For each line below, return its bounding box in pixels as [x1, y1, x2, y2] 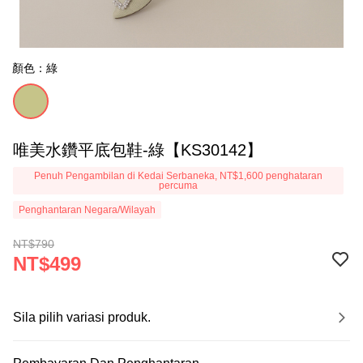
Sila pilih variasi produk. [13, 310, 151, 324]
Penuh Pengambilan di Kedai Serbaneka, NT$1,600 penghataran [34, 170, 322, 181]
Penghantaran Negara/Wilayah [19, 204, 156, 216]
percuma [159, 180, 198, 191]
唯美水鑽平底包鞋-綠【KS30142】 [13, 141, 263, 159]
